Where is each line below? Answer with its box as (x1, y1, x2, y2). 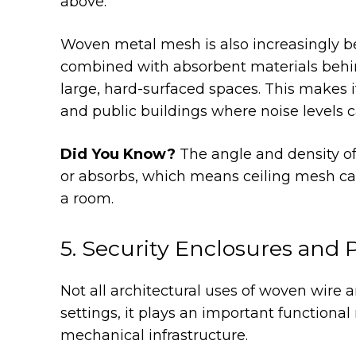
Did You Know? (60, 145, 176, 163)
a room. (60, 189, 114, 207)
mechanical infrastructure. (60, 326, 248, 344)
